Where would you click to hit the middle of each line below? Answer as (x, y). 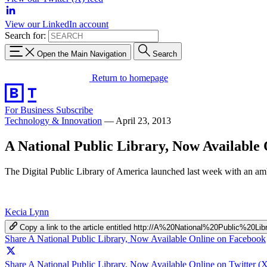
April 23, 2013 (143, 120)
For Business (30, 110)
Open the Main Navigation (82, 54)
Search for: (25, 35)
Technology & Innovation (53, 120)
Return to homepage (130, 77)
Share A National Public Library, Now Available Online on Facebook (135, 238)
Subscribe (74, 110)
